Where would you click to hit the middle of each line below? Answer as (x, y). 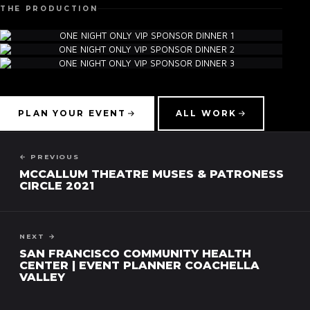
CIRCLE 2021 (57, 185)
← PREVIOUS (50, 156)
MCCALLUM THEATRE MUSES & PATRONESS (152, 174)
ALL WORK (207, 114)
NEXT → (38, 236)
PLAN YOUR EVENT (72, 114)
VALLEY (42, 277)
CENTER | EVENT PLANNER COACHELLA (139, 265)
